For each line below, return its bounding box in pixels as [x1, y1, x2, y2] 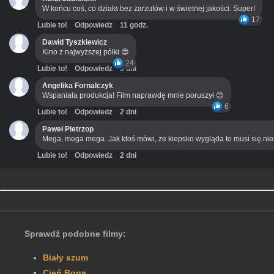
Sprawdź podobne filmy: [24, 229, 126, 239]
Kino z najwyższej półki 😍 [42, 48, 129, 57]
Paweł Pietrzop [42, 125, 94, 134]
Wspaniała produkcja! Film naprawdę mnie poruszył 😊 [42, 91, 224, 100]
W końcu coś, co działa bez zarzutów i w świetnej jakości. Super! [42, 4, 255, 13]
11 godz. [120, 21, 148, 30]
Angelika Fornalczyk [42, 81, 113, 91]
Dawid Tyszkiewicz [42, 38, 107, 47]
